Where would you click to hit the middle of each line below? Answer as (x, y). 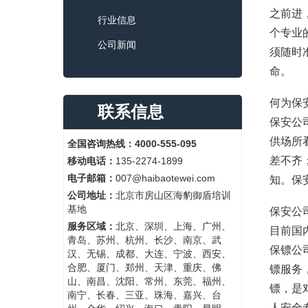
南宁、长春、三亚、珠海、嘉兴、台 (144, 295)
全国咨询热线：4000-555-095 (132, 144)
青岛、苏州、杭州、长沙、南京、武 (144, 240)
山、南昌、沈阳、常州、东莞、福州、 (149, 281)
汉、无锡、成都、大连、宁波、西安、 (149, 254)
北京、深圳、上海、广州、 (173, 226)
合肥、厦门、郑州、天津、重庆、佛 (144, 267)
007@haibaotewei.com (165, 178)
